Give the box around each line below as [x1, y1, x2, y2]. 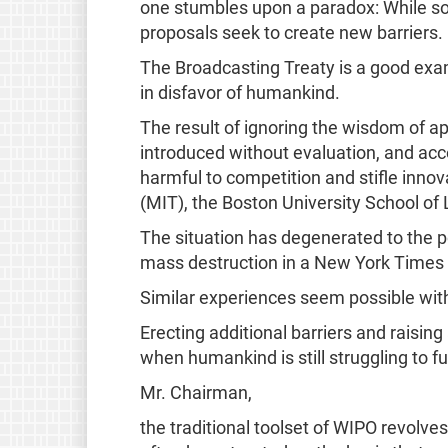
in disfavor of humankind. [139, 82, 340, 103]
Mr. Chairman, [139, 382, 252, 403]
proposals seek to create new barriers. [139, 22, 443, 43]
